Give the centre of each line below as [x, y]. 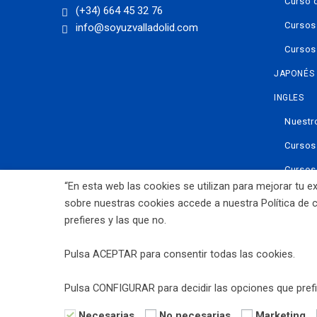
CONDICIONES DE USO [109, 296]
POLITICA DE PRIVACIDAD [189, 272]
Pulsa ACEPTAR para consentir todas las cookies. [180, 254]
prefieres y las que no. [115, 220]
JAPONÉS [294, 74]
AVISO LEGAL [90, 272]
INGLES [289, 98]
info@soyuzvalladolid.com [137, 28]
